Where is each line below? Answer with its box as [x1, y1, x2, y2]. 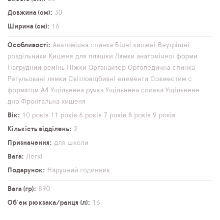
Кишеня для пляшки [49, 53, 113, 60]
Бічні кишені [115, 42, 156, 49]
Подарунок [7, 167, 43, 174]
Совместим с [150, 76, 192, 82]
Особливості [7, 42, 48, 49]
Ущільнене [165, 87, 199, 94]
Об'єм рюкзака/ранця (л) [7, 199, 88, 206]
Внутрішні [158, 42, 190, 49]
